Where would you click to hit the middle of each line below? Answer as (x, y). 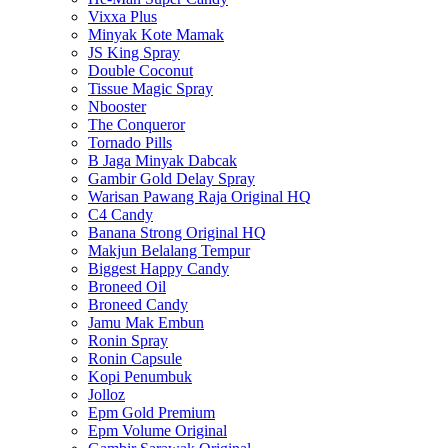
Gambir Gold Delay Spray (171, 178)
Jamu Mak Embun (146, 322)
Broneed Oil (127, 286)
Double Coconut (140, 70)
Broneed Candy (138, 304)
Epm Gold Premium (151, 412)
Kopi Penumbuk (140, 376)
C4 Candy (120, 214)
